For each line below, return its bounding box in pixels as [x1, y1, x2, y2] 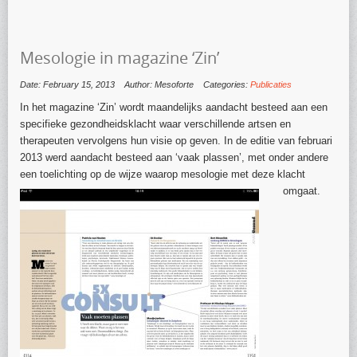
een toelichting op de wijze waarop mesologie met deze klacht [20, 168, 305, 181]
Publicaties [250, 80, 292, 90]
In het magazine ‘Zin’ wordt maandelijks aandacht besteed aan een [20, 101, 328, 114]
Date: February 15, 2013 [20, 80, 115, 90]
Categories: [203, 80, 250, 90]
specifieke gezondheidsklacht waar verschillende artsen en [20, 118, 291, 131]
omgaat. [283, 185, 320, 198]
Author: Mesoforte [124, 80, 194, 90]
